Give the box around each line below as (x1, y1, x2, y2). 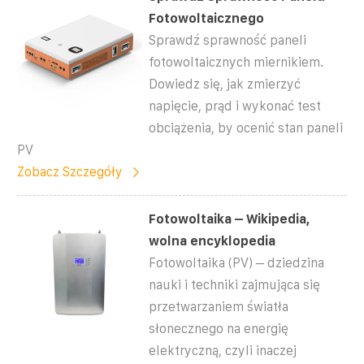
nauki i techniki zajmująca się (149, 277, 321, 292)
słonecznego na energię (149, 321, 289, 336)
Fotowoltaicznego (149, 11, 265, 25)
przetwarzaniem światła (149, 299, 289, 314)
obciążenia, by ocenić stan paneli (149, 120, 344, 135)
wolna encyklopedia (149, 233, 276, 248)
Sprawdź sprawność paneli (149, 32, 307, 47)
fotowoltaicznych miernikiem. (149, 54, 324, 69)
